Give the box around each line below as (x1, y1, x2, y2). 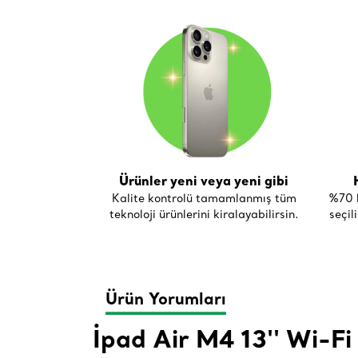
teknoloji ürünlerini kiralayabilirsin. (109, 207, 299, 222)
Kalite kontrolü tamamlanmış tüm (111, 191, 296, 206)
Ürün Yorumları (105, 291, 226, 311)
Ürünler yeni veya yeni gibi (119, 173, 288, 189)
